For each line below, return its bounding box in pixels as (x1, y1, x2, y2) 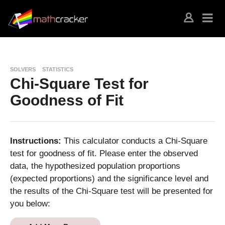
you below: (10, 199, 50, 208)
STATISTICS (42, 66, 73, 72)
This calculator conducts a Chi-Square (64, 136, 207, 146)
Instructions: (10, 136, 64, 146)
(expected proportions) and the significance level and (10, 174, 208, 183)
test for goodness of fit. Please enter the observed (10, 149, 198, 158)
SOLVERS (10, 66, 36, 72)
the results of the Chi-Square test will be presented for (10, 186, 213, 196)
